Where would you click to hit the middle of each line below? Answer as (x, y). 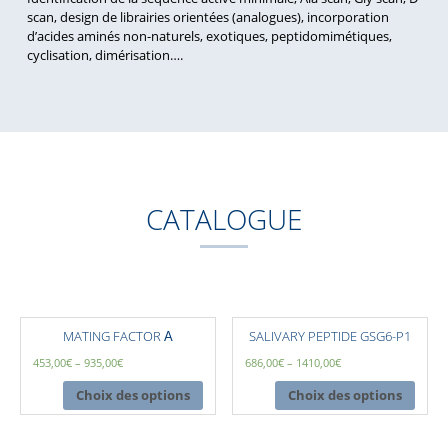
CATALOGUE (224, 218)
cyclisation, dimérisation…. (104, 55)
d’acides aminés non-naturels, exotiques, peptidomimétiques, (209, 36)
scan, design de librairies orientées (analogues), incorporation (207, 17)
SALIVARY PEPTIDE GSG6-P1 (330, 336)
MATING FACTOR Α (117, 336)
